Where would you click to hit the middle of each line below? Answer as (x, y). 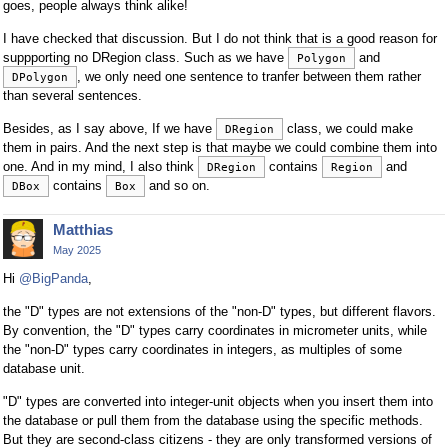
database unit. (44, 368)
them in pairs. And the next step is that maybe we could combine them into (220, 147)
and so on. (177, 185)
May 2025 (77, 249)
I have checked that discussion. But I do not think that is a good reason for (220, 38)
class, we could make (348, 128)
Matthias (83, 229)
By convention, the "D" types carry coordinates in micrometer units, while (215, 330)
